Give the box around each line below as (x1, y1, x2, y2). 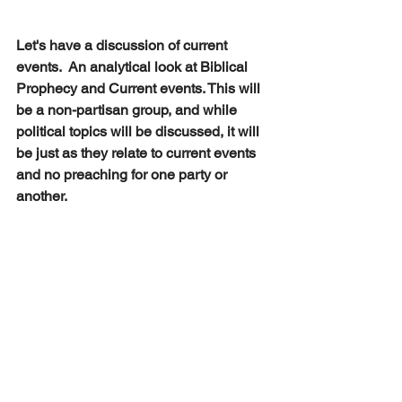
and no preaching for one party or (16, 165, 231, 183)
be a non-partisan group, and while (16, 100, 240, 118)
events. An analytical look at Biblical (16, 57, 251, 75)
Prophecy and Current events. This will (16, 79, 264, 97)
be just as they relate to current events (16, 144, 259, 162)
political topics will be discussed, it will (16, 122, 263, 140)
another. (16, 187, 67, 205)
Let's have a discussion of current (16, 36, 231, 54)
